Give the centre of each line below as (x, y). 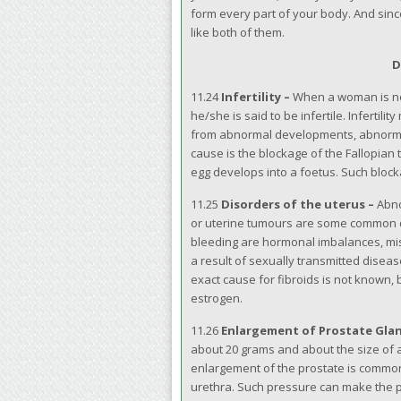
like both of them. (238, 32)
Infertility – (257, 97)
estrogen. (217, 298)
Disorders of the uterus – (299, 204)
